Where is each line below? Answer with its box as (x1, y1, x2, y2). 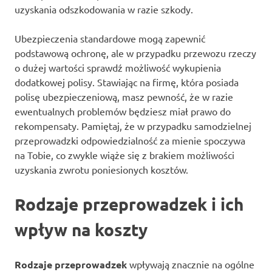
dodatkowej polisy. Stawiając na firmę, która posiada (15, 75, 239, 88)
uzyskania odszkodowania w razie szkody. (15, 2, 193, 15)
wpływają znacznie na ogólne (127, 257, 254, 270)
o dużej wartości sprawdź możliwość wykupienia (15, 61, 221, 73)
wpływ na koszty (15, 218, 148, 240)
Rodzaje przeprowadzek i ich (15, 192, 243, 214)
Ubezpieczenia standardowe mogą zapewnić (15, 32, 205, 44)
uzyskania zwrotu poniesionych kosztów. (15, 163, 188, 175)
